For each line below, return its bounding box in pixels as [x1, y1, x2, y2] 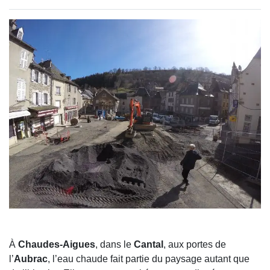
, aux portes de [163, 239, 226, 250]
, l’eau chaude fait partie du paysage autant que [48, 253, 250, 264]
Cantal [134, 239, 163, 250]
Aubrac [14, 253, 48, 264]
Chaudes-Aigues [18, 239, 95, 250]
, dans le [95, 239, 134, 250]
